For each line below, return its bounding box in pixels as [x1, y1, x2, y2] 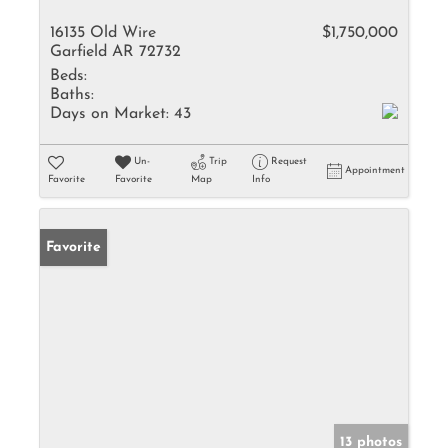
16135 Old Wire [50, 25, 156, 41]
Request [270, 156, 307, 167]
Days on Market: [50, 106, 169, 122]
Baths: [50, 87, 94, 103]
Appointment [345, 165, 405, 176]
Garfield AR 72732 [50, 44, 181, 60]
